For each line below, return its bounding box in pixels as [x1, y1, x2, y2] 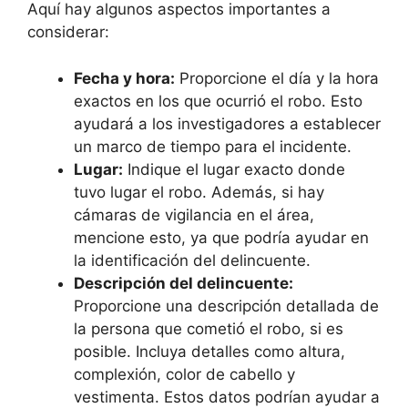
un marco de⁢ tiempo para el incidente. [74, 137, 352, 156]
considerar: [27, 23, 109, 41]
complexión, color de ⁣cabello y [74, 364, 295, 383]
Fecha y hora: [74, 68, 175, 87]
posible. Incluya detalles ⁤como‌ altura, [74, 342, 345, 361]
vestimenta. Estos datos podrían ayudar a [74, 387, 380, 406]
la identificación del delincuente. [74, 250, 311, 270]
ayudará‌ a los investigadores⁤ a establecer [74, 114, 381, 133]
